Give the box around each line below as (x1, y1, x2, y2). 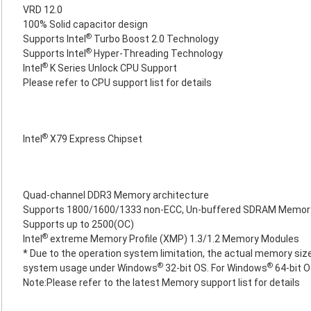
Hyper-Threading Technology (92, 48, 223, 59)
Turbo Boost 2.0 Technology (92, 33, 219, 44)
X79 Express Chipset (48, 133, 142, 144)
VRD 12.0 (23, 4, 62, 15)
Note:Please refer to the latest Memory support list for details (23, 277, 300, 288)
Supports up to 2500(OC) (23, 219, 134, 230)
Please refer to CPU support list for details (23, 77, 212, 88)
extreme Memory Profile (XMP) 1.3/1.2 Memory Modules (48, 233, 299, 244)
